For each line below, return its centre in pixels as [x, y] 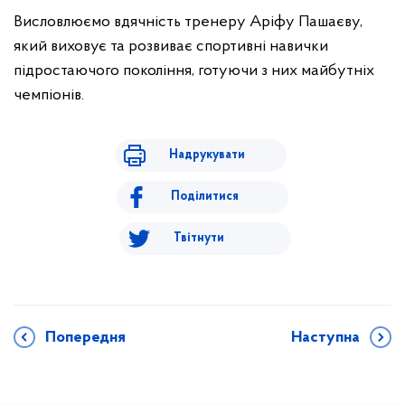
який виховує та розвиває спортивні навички [171, 47]
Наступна [325, 338]
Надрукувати [207, 155]
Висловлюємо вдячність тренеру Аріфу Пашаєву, [188, 22]
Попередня [85, 338]
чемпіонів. [49, 95]
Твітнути [198, 238]
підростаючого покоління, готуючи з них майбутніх [194, 71]
